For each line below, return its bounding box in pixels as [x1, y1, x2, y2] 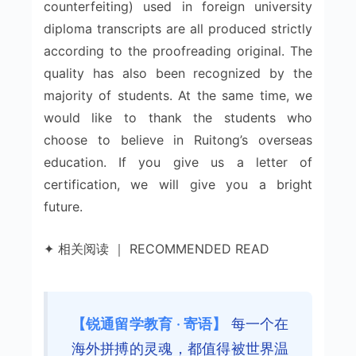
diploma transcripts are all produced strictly [43, 20, 313, 37]
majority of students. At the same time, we [43, 87, 313, 103]
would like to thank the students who [43, 109, 313, 126]
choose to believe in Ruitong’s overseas [43, 131, 313, 148]
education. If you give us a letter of [43, 153, 313, 170]
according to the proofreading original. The [43, 42, 313, 59]
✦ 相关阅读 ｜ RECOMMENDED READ [43, 240, 269, 257]
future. [43, 198, 83, 215]
